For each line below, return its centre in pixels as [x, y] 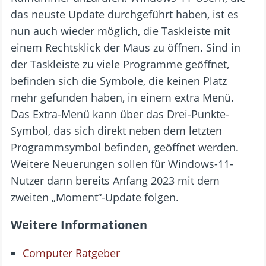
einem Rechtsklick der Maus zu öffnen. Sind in [126, 48]
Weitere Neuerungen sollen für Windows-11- [122, 164]
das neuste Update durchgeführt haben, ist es [125, 15]
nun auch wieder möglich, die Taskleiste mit [121, 31]
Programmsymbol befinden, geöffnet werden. [125, 148]
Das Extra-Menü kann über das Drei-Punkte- [120, 114]
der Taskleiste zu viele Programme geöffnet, [120, 64]
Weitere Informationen [79, 225]
